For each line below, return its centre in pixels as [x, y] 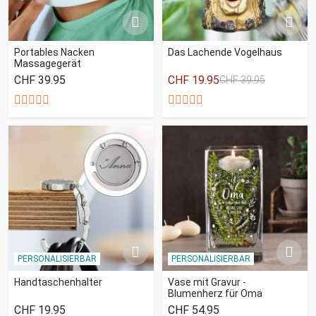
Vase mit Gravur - [207, 282]
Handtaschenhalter [58, 282]
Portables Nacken [54, 52]
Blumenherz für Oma [215, 293]
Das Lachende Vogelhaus [225, 52]
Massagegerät [48, 63]
